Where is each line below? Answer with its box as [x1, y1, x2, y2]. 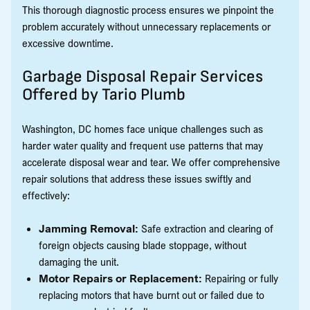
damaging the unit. [39, 254, 119, 268]
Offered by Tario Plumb [22, 84, 185, 104]
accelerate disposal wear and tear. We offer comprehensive [22, 154, 280, 169]
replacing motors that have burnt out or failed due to [39, 287, 264, 302]
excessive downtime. [22, 35, 113, 50]
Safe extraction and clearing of [138, 221, 273, 235]
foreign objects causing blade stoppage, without [39, 237, 246, 252]
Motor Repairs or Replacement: [39, 271, 202, 285]
